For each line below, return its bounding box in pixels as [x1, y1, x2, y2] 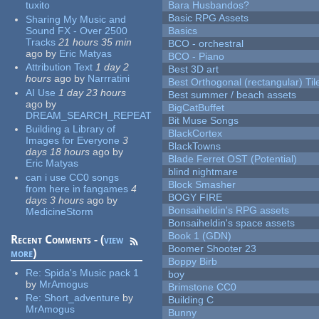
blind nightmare [168, 166, 239, 178]
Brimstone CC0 [168, 281, 237, 293]
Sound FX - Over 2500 [26, 24, 128, 36]
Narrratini [88, 73, 130, 85]
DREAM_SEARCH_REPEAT [26, 109, 152, 121]
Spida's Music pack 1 [44, 266, 140, 278]
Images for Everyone [26, 135, 120, 147]
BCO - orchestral [168, 38, 244, 50]
